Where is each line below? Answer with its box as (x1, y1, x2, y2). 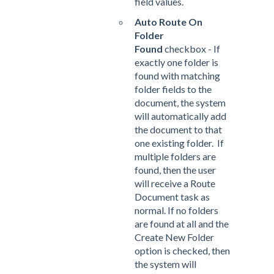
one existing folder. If (135, 136, 224, 149)
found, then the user (135, 163, 216, 176)
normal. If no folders (135, 204, 218, 216)
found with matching (135, 69, 220, 81)
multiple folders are (135, 150, 216, 162)
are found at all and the (135, 217, 229, 229)
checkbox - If (163, 42, 220, 54)
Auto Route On (135, 15, 202, 28)
